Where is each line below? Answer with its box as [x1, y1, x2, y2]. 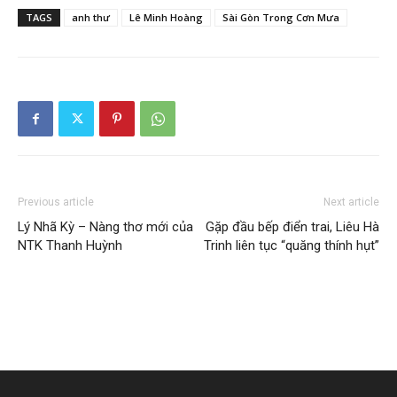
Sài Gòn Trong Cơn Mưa [222, 10, 339, 24]
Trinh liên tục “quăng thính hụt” [204, 237, 379, 253]
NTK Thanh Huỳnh [18, 237, 122, 253]
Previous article [18, 195, 94, 208]
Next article [323, 195, 379, 208]
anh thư [72, 10, 110, 24]
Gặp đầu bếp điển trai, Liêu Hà [206, 218, 379, 235]
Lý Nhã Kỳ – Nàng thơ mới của [18, 218, 193, 235]
